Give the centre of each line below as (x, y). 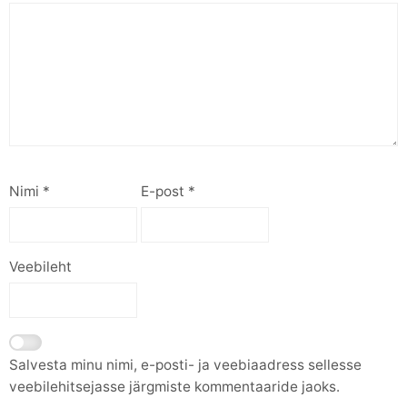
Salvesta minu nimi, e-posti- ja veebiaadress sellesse (185, 364)
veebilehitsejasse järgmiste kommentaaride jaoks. (174, 386)
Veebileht (40, 267)
